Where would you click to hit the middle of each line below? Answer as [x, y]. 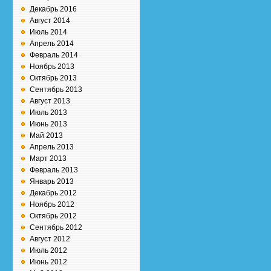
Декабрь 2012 [53, 193]
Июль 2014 [48, 32]
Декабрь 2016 [53, 9]
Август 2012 [50, 239]
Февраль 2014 [54, 55]
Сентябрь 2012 [56, 227]
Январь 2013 [52, 181]
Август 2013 [50, 101]
